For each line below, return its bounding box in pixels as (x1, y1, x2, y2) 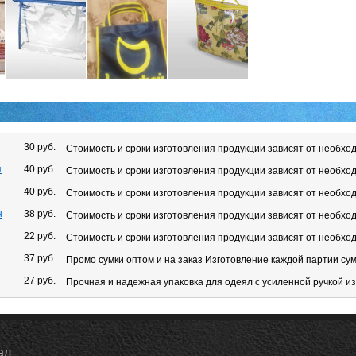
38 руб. (24, 208, 56, 220)
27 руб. (24, 275, 56, 287)
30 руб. (24, 141, 56, 153)
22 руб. (24, 230, 56, 242)
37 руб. (24, 253, 56, 265)
